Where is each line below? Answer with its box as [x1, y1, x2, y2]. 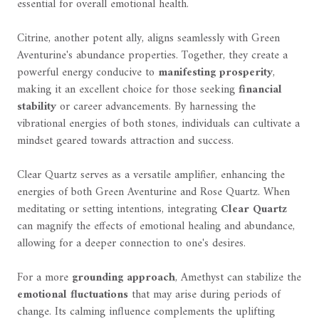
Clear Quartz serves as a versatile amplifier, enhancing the [17, 165, 285, 186]
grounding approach [72, 268, 175, 288]
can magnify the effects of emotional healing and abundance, [17, 216, 295, 237]
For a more [17, 268, 72, 288]
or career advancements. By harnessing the [56, 97, 256, 117]
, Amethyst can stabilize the [175, 268, 301, 288]
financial [239, 80, 282, 100]
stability [17, 97, 56, 117]
